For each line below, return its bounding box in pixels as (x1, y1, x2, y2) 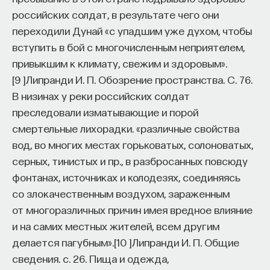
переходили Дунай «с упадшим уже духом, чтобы (12, 24, 252, 37)
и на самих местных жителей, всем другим (12, 219, 219, 232)
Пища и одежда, (87, 251, 169, 265)
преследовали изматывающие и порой (12, 105, 198, 118)
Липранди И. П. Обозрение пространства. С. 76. (26, 72, 253, 86)
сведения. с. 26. (12, 251, 87, 265)
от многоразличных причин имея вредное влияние (12, 202, 253, 216)
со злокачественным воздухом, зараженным (12, 186, 230, 199)
